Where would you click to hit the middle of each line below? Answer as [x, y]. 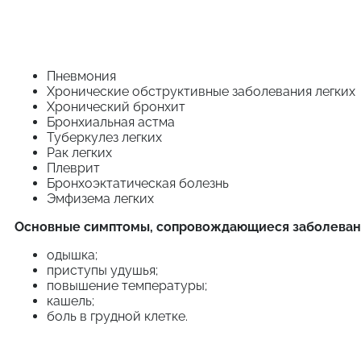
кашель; [71, 301]
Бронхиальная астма [111, 122]
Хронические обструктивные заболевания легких [201, 92]
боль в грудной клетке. [117, 317]
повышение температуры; [127, 286]
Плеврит [73, 168]
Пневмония [81, 77]
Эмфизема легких [100, 199]
